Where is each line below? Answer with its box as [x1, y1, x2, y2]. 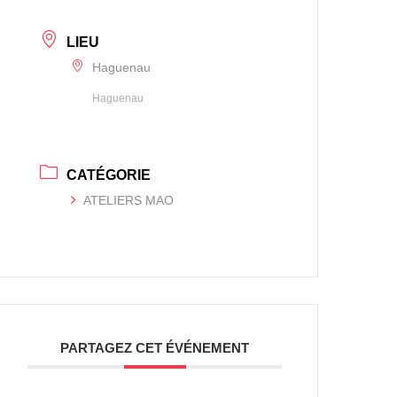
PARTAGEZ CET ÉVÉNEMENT [60, 340, 250, 355]
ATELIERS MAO [83, 193, 175, 207]
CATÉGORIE [66, 167, 152, 183]
